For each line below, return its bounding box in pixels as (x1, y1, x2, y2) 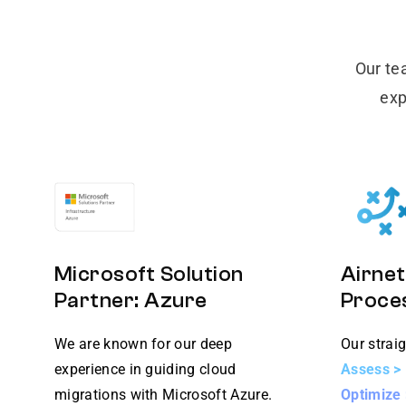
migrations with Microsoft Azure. (54, 386, 273, 403)
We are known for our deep (54, 335, 233, 353)
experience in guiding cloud (54, 361, 237, 378)
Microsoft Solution (54, 262, 244, 286)
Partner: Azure (54, 288, 208, 313)
